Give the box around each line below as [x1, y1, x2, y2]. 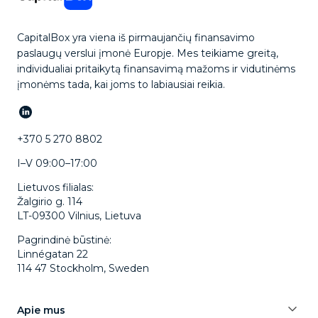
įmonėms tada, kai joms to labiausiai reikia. [17, 78, 225, 92]
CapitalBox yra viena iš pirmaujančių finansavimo [17, 31, 255, 45]
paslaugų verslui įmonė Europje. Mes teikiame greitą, [17, 47, 278, 60]
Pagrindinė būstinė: [17, 234, 111, 247]
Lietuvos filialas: [17, 181, 94, 194]
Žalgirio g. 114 [17, 195, 82, 209]
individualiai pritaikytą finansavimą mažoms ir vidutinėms [17, 62, 295, 76]
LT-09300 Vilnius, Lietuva [17, 209, 141, 223]
